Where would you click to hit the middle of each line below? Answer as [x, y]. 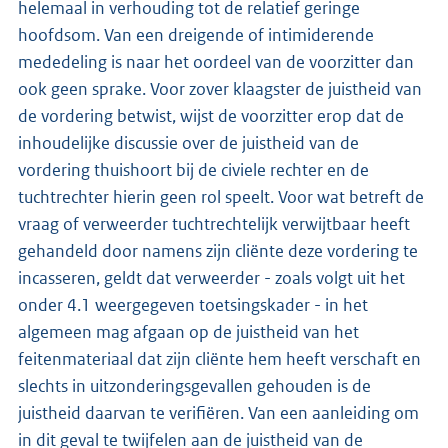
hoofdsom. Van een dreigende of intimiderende [196, 34]
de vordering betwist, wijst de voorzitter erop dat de [211, 115]
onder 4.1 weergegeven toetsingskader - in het [193, 304]
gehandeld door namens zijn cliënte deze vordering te [218, 250]
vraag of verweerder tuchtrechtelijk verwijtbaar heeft [214, 223]
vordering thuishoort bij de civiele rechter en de [193, 169]
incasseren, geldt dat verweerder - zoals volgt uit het [211, 277]
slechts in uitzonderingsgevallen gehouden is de [194, 385]
